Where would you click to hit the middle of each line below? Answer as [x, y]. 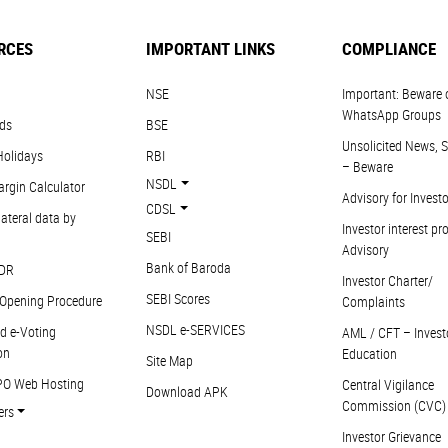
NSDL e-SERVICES [196, 329]
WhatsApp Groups [391, 114]
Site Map [170, 360]
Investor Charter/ [387, 280]
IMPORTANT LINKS [211, 48]
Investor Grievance [391, 436]
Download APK [187, 391]
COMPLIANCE [388, 48]
